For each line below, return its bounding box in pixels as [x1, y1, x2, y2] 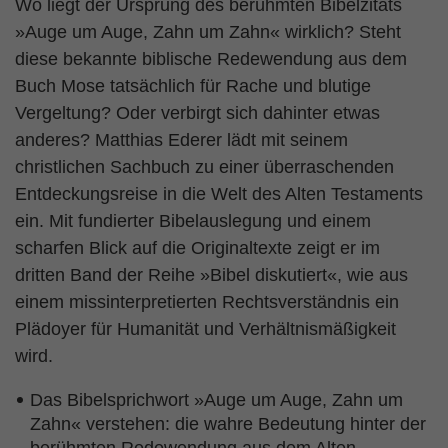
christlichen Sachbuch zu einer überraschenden [15, 157, 394, 177]
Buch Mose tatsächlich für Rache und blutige [15, 76, 371, 96]
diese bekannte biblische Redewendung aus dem [15, 49, 407, 69]
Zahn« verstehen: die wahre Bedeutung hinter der [30, 414, 426, 434]
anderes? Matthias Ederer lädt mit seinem [15, 130, 348, 150]
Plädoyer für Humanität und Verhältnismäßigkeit [15, 319, 396, 339]
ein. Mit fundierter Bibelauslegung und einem [15, 211, 371, 231]
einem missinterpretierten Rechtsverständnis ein [15, 292, 399, 312]
